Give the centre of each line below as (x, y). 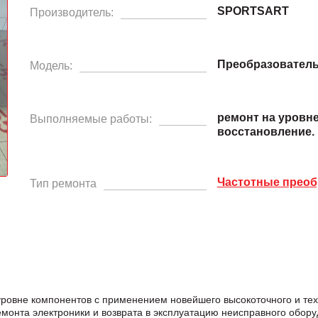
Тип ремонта (63, 183)
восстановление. (265, 131)
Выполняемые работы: (91, 119)
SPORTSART (253, 11)
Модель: (51, 65)
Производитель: (71, 12)
